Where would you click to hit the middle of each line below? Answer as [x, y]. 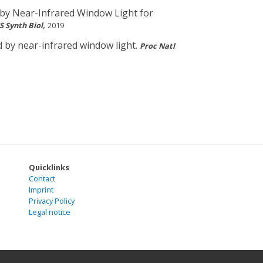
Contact [42, 179]
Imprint [41, 190]
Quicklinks [49, 168]
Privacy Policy [52, 201]
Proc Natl [157, 46]
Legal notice [50, 212]
